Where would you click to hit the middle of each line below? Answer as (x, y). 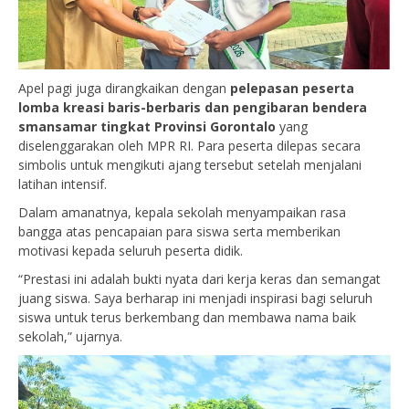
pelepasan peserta (292, 89)
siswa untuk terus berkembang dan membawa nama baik (187, 318)
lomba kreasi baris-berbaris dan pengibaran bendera (193, 108)
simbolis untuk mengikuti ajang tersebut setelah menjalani (190, 165)
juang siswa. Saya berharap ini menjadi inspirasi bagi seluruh (195, 299)
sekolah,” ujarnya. (70, 337)
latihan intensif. (63, 184)
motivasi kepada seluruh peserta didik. (131, 251)
